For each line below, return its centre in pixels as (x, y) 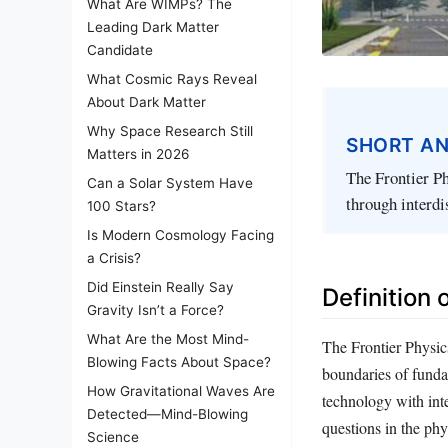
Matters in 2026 (138, 154)
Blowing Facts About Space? (179, 362)
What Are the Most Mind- (168, 339)
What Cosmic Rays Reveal (172, 79)
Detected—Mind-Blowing (167, 414)
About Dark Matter (146, 102)
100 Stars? (121, 206)
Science (113, 437)
